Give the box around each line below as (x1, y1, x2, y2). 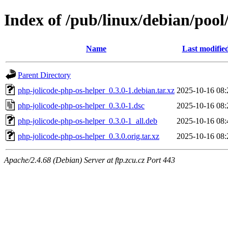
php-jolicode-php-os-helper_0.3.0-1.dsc (18, 101, 145, 110)
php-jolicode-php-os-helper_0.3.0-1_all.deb (18, 116, 157, 125)
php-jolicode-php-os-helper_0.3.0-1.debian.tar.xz (18, 85, 175, 95)
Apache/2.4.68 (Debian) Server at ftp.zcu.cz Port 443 (4, 155, 175, 164)
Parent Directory (18, 70, 71, 79)
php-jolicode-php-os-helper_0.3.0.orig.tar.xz (18, 131, 159, 140)
